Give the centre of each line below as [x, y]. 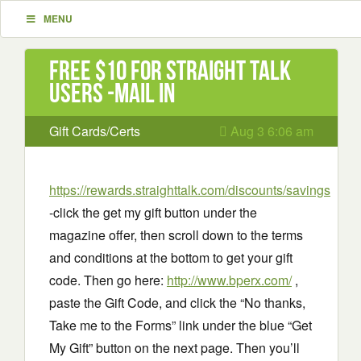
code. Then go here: [108, 280]
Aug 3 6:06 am [270, 131]
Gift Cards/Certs [95, 131]
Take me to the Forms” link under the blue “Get [180, 325]
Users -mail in [112, 93]
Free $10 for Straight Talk [170, 71]
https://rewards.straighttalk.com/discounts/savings [190, 190]
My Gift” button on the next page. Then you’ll [174, 348]
